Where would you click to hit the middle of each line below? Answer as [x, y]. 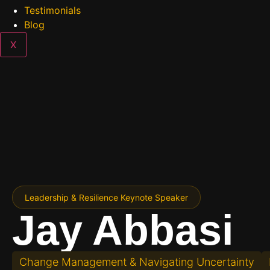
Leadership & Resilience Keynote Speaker [106, 197]
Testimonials [52, 10]
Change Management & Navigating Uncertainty [137, 262]
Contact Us [39, 83]
